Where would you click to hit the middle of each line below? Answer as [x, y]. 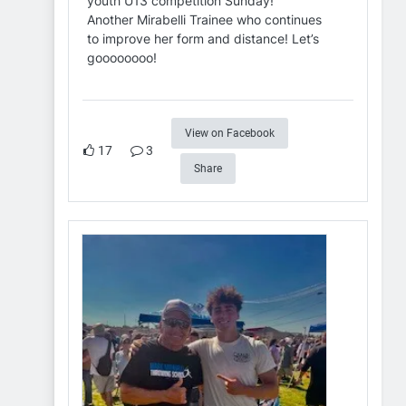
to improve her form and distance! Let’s [203, 38]
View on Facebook [230, 133]
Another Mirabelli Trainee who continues [204, 19]
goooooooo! [122, 57]
